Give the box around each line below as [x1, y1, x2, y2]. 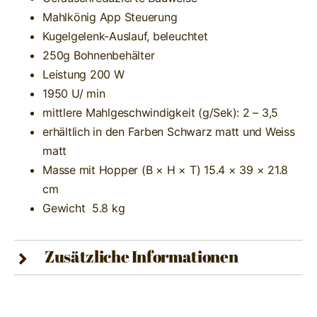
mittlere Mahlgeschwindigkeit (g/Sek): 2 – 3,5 [42, 105, 279, 120]
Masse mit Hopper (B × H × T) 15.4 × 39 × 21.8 [42, 162, 289, 177]
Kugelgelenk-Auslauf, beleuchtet [42, 28, 208, 43]
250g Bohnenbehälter [42, 47, 155, 62]
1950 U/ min [42, 86, 105, 100]
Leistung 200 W [42, 67, 125, 81]
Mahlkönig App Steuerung [42, 9, 178, 24]
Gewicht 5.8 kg [42, 200, 125, 215]
